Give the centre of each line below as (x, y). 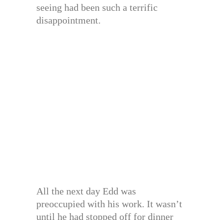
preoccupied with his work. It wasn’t (109, 204)
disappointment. (69, 20)
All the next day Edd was (86, 191)
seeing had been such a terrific (97, 8)
